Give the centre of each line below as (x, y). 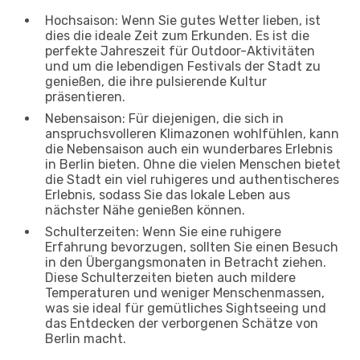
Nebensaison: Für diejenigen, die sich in (164, 118)
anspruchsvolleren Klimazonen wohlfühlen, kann (192, 133)
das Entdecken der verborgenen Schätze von (182, 323)
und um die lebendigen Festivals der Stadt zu (183, 66)
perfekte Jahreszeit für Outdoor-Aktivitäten (180, 51)
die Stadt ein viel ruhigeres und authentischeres (192, 179)
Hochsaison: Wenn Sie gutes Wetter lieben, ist (183, 20)
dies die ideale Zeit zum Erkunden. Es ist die (177, 35)
